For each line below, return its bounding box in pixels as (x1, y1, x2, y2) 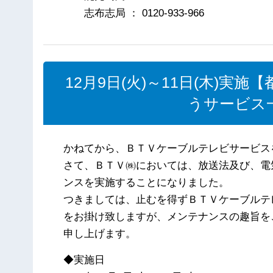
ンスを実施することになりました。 (63, 176, 230, 188)
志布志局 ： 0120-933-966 (63, 7, 205, 19)
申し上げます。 (63, 227, 136, 239)
